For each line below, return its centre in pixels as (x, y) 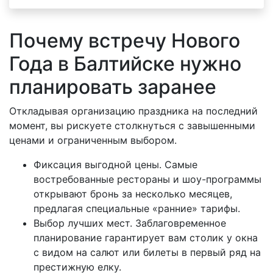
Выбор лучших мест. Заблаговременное (130, 223)
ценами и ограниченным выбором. (93, 140)
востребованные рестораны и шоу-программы (147, 179)
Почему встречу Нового (125, 41)
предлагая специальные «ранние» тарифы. (137, 208)
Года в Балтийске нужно (125, 64)
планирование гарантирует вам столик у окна (146, 238)
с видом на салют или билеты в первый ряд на (147, 252)
